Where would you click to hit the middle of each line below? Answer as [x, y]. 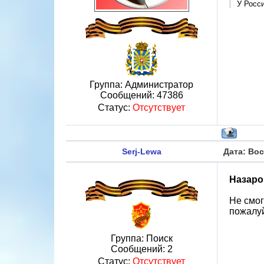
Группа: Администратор [141, 85]
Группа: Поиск [141, 238]
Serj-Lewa [142, 151]
